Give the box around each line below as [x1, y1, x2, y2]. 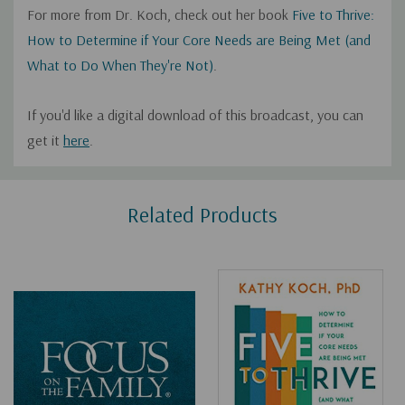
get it [27, 131, 63, 150]
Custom [27, 171, 81, 194]
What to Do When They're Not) [27, 56, 213, 75]
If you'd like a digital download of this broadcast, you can [27, 106, 363, 125]
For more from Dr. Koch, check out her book [27, 5, 292, 24]
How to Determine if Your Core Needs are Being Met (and [27, 31, 371, 50]
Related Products [127, 201, 278, 229]
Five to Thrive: [292, 5, 374, 24]
